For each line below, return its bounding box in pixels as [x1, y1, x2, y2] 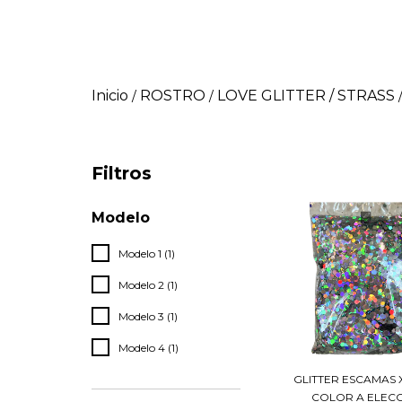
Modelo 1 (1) [118, 246, 175, 260]
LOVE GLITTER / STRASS [217, 86, 395, 104]
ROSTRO [140, 86, 205, 104]
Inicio [92, 86, 128, 104]
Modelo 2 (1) [118, 277, 178, 292]
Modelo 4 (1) [118, 340, 179, 354]
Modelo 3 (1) [118, 309, 178, 323]
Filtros [92, 162, 152, 184]
